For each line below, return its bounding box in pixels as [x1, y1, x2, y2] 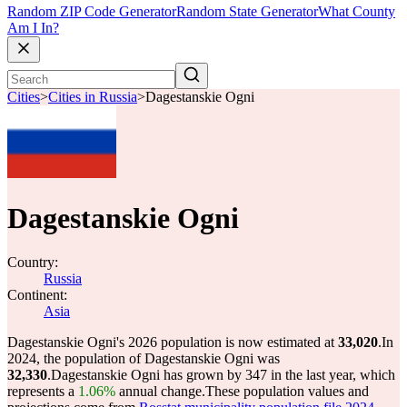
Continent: [7, 287, 67, 303]
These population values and [205, 383, 369, 399]
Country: [7, 254, 58, 270]
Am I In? [7, 20, 59, 36]
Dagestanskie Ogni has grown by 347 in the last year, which [51, 367, 395, 382]
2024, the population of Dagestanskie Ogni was [7, 351, 280, 366]
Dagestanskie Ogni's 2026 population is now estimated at [7, 334, 338, 350]
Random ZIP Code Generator [7, 4, 176, 20]
